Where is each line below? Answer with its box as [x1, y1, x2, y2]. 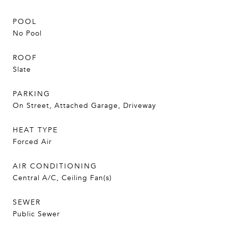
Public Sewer [13, 209, 60, 219]
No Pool [13, 28, 42, 38]
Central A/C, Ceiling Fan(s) [13, 173, 112, 183]
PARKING [13, 89, 50, 99]
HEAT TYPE [13, 125, 58, 135]
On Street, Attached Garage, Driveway [13, 101, 156, 110]
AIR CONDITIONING [13, 161, 97, 171]
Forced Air [13, 137, 52, 147]
